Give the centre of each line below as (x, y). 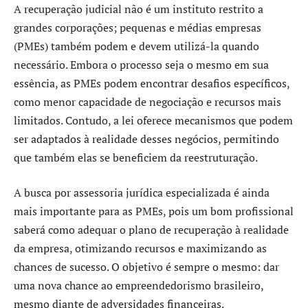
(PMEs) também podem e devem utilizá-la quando (136, 46)
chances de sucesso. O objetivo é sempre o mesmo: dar (146, 267)
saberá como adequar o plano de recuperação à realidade (151, 230)
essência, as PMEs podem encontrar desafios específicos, (152, 83)
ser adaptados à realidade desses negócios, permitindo (146, 139)
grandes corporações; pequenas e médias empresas (137, 27)
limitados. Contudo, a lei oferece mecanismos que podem (153, 120)
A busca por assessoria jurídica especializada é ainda (142, 193)
